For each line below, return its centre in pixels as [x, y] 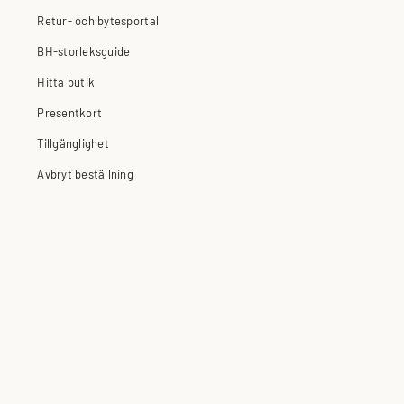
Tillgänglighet [73, 142]
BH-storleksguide [84, 50]
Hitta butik [66, 81]
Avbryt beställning [86, 173]
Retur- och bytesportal [98, 20]
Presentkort [70, 112]
